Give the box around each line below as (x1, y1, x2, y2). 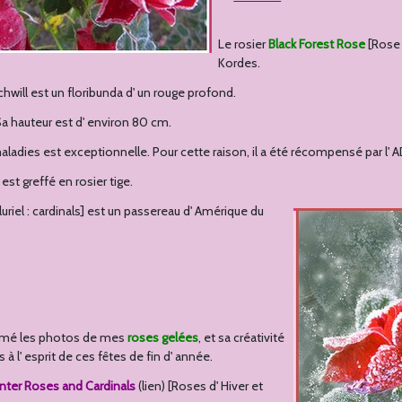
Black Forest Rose (268, 36, 366, 52)
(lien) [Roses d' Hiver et (135, 378, 264, 394)
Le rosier (218, 36, 269, 52)
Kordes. (218, 55, 261, 71)
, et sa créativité (198, 329, 285, 345)
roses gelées (127, 329, 199, 345)
